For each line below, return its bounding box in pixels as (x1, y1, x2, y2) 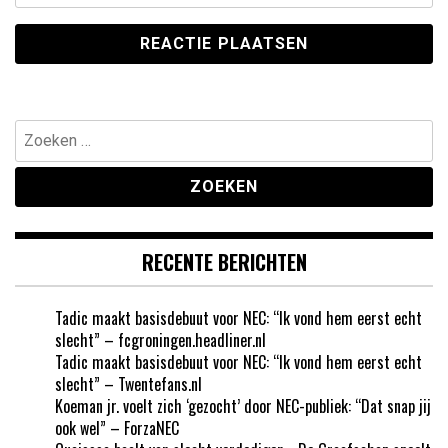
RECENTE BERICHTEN (141, 247, 307, 278)
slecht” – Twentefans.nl (55, 372, 202, 397)
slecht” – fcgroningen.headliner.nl (55, 328, 266, 353)
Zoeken (14, 118, 57, 143)
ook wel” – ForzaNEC (55, 416, 179, 441)
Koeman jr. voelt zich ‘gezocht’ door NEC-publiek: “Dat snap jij (55, 394, 431, 419)
